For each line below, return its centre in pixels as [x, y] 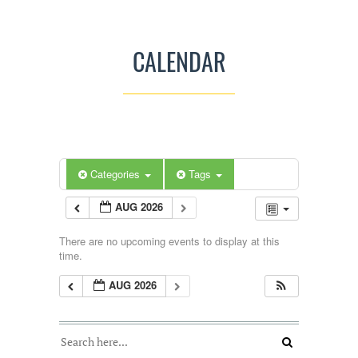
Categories [117, 174]
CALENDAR [179, 62]
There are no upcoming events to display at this [169, 241]
